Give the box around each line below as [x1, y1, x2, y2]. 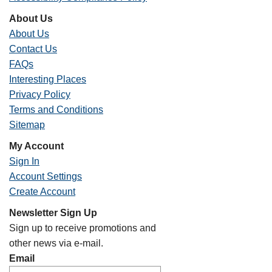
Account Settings [9, 171, 82, 182]
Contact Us [9, 44, 57, 54]
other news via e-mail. [9, 238, 103, 248]
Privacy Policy [9, 89, 70, 100]
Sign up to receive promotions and [9, 223, 156, 233]
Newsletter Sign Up [9, 208, 97, 218]
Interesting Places [9, 74, 86, 84]
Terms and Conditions [9, 104, 103, 115]
